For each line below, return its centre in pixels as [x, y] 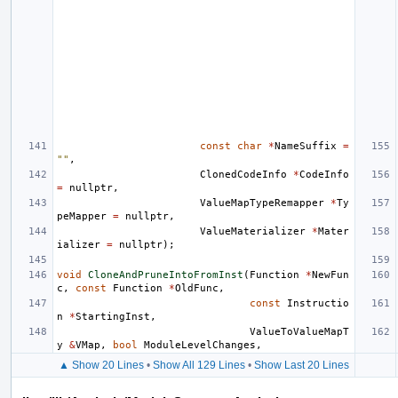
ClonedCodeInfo [243, 174]
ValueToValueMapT [299, 331]
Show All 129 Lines [199, 365]
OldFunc [197, 288]
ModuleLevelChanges [200, 345]
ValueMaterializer [253, 231]
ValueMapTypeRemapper [262, 203]
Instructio [318, 303]
